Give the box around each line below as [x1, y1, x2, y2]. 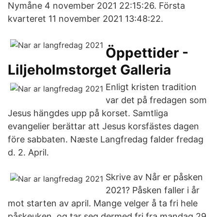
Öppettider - [106, 45, 188, 61]
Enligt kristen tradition [106, 82, 197, 92]
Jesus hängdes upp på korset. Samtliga [8, 108, 168, 118]
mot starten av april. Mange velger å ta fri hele [8, 198, 198, 208]
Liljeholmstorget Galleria [8, 62, 171, 78]
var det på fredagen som [106, 95, 207, 105]
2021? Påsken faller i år [106, 185, 200, 195]
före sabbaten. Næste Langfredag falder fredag [8, 134, 203, 144]
